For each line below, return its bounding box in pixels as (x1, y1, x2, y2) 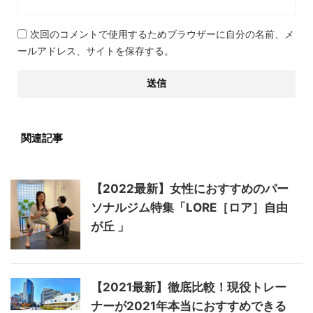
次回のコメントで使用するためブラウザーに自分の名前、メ (30, 28, 294, 41)
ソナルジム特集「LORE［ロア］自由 (91, 201, 288, 215)
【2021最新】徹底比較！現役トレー (91, 280, 286, 295)
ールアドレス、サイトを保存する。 (17, 45, 174, 57)
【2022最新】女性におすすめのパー (91, 182, 289, 196)
